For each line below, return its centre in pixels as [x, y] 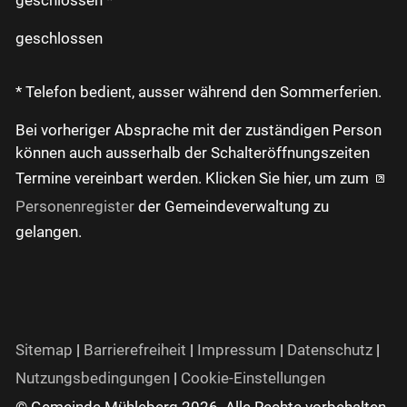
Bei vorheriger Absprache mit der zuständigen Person [199, 130]
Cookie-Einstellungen [253, 378]
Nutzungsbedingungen [93, 378]
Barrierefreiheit [135, 350]
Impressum [237, 350]
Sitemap [44, 350]
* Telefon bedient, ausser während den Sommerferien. [199, 92]
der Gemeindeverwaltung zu [232, 207]
